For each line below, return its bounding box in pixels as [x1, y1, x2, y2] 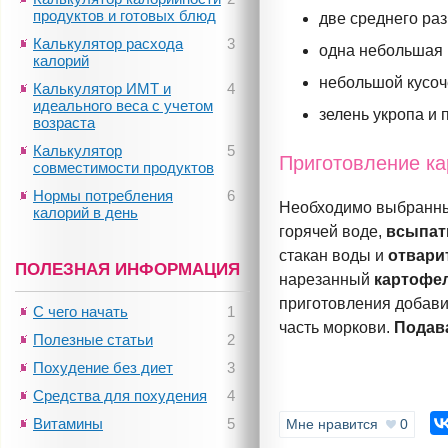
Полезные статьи [33, 331, 153, 348]
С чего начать [33, 303, 128, 320]
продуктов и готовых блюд [33, 7, 216, 24]
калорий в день [33, 204, 138, 221]
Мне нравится [286, 416, 383, 433]
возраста [33, 114, 95, 131]
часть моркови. [279, 319, 395, 337]
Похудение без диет [33, 359, 173, 376]
